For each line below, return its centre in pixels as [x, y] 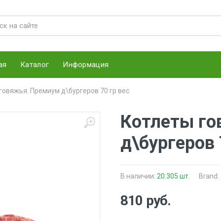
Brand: [209, 176]
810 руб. [146, 201]
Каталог [35, 64]
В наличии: [139, 176]
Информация [86, 64]
